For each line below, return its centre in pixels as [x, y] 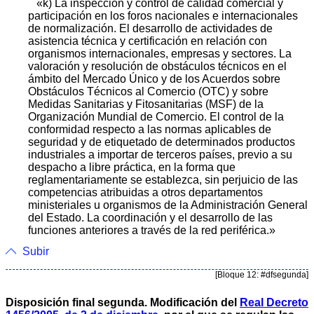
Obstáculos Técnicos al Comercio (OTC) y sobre [148, 91]
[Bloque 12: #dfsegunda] [262, 274]
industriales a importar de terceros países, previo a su [160, 154]
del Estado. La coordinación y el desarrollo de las [150, 217]
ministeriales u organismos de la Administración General [168, 205]
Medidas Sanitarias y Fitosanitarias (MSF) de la [146, 104]
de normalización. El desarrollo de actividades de [150, 28]
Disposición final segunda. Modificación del [123, 302]
